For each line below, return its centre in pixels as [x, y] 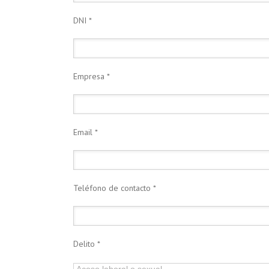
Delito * [87, 244]
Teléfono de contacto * [115, 188]
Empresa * [92, 76]
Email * [86, 132]
